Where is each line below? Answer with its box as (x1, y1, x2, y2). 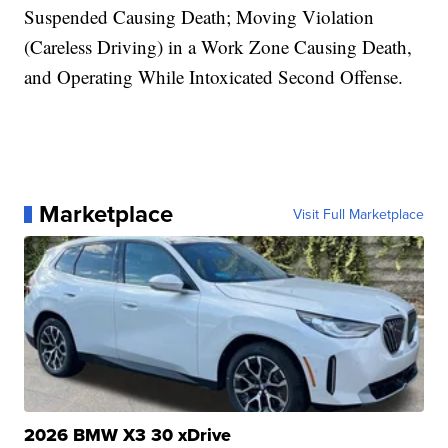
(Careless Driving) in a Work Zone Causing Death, (24, 34, 413, 60)
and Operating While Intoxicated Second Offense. (24, 64, 404, 90)
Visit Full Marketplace (292, 204, 424, 225)
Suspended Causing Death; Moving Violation (24, 4, 375, 30)
